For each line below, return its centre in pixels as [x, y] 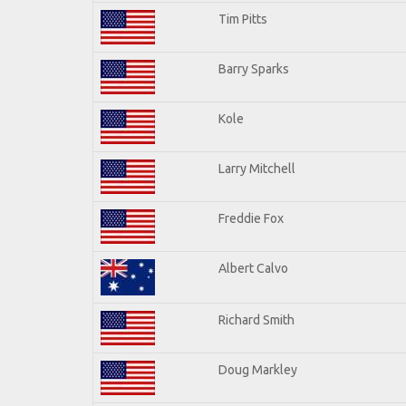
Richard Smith [256, 319]
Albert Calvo [253, 268]
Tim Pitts [243, 19]
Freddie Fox [251, 218]
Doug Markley [258, 369]
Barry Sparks [254, 68]
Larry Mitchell [257, 168]
